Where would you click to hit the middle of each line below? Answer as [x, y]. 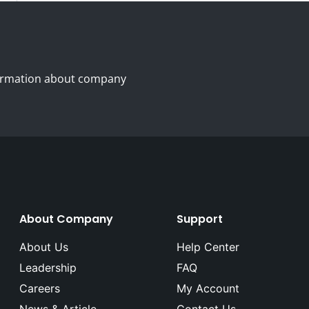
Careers [40, 289]
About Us [44, 247]
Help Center [208, 247]
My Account [208, 289]
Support [200, 219]
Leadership [48, 268]
